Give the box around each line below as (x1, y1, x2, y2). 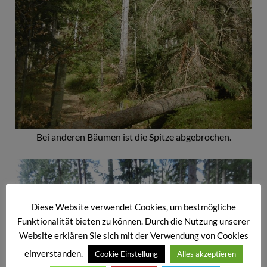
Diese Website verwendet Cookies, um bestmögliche (31, 201, 236, 212)
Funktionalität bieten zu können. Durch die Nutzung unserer (17, 216, 250, 227)
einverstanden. (24, 248, 85, 259)
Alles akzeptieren (176, 249, 236, 259)
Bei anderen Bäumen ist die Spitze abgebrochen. (36, 131, 231, 143)
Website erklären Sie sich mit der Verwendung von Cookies (18, 230, 249, 241)
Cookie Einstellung (94, 249, 158, 259)
